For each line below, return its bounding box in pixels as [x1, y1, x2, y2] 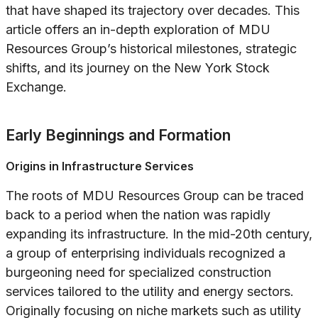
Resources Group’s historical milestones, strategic [6, 41, 297, 57]
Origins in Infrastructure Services [6, 159, 194, 174]
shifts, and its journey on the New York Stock [6, 60, 270, 76]
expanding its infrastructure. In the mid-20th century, [6, 226, 312, 242]
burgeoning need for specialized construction [6, 265, 271, 280]
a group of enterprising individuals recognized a [6, 246, 285, 261]
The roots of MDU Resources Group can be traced [6, 188, 304, 204]
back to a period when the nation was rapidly [6, 207, 270, 223]
